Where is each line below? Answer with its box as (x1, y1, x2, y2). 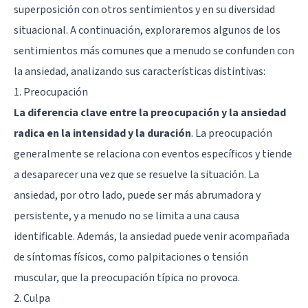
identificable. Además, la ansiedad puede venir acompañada (14, 228, 289, 244)
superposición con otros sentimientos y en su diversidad (14, 1, 275, 17)
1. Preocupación (14, 84, 88, 100)
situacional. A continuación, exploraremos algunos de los (14, 22, 280, 38)
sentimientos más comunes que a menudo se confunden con (14, 43, 294, 58)
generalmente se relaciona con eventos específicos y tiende (14, 146, 292, 162)
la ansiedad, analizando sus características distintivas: (14, 63, 265, 79)
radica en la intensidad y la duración (14, 125, 191, 141)
